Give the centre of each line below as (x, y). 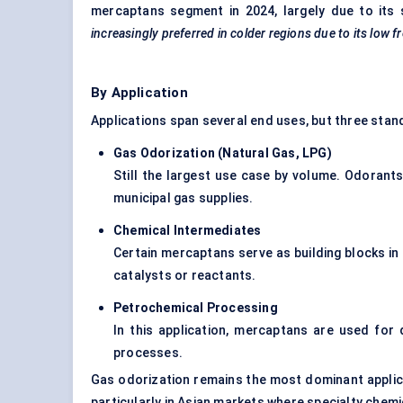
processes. (148, 353)
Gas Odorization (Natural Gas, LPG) (223, 153)
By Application (139, 93)
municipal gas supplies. (184, 198)
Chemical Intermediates (188, 231)
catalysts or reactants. (185, 276)
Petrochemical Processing (196, 308)
